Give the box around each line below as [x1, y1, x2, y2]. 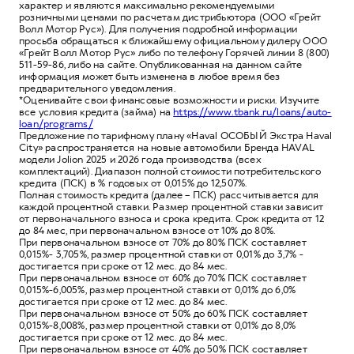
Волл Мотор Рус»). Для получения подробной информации [19, 22, 298, 36]
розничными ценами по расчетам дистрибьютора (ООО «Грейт [19, 10, 322, 24]
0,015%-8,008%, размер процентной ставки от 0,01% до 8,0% [19, 318, 296, 332]
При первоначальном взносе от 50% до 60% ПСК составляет [19, 307, 307, 320]
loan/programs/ [19, 117, 93, 130]
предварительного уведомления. [19, 81, 175, 95]
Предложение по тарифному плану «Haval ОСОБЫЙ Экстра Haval [19, 129, 333, 142]
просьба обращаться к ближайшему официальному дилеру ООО [19, 34, 328, 47]
